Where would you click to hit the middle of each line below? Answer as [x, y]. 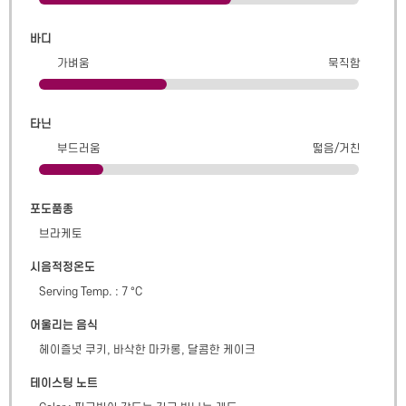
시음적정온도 [63, 267]
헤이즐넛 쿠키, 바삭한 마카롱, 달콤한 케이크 [147, 350]
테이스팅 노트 [64, 383]
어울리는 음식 [64, 325]
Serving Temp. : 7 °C [91, 292]
